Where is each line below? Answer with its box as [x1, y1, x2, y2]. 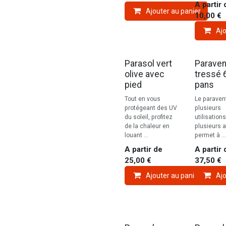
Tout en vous [125, 95, 160, 103]
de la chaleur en [125, 123, 169, 130]
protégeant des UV [125, 104, 177, 112]
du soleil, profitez [125, 114, 173, 121]
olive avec [125, 69, 164, 80]
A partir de [125, 145, 162, 154]
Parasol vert [125, 59, 172, 69]
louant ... [125, 132, 148, 139]
